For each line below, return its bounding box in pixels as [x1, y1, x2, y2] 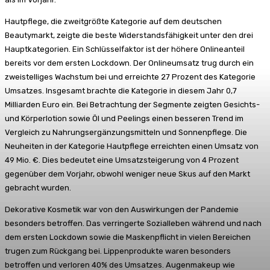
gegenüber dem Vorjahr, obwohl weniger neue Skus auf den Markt [5, 169, 250, 178]
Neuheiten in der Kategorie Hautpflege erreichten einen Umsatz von [5, 141, 259, 151]
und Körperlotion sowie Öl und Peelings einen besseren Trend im [5, 113, 243, 123]
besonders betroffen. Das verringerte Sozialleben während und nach [5, 218, 262, 228]
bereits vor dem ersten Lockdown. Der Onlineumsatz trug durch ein [5, 58, 254, 67]
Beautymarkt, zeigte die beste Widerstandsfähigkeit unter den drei [5, 30, 253, 40]
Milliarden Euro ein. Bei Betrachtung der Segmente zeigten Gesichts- [5, 99, 260, 109]
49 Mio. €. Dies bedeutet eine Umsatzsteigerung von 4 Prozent [5, 155, 239, 165]
